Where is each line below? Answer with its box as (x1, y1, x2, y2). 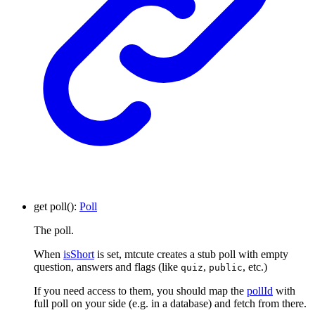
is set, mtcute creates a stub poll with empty (94, 247, 288, 260)
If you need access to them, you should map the (34, 284, 247, 297)
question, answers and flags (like (34, 260, 181, 273)
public (209, 262, 243, 273)
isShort (63, 247, 94, 260)
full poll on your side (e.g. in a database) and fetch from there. (34, 297, 307, 309)
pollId (247, 284, 273, 297)
